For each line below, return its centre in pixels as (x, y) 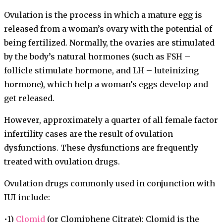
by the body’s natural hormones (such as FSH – (97, 57)
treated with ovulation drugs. (62, 162)
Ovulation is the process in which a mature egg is (103, 15)
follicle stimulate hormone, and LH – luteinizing (101, 71)
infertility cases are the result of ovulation (88, 134)
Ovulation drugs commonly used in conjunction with (110, 184)
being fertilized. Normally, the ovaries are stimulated (109, 43)
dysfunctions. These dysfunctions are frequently (101, 148)
